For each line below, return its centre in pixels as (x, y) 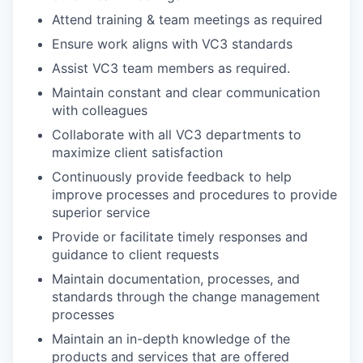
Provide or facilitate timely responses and (180, 237)
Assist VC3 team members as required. (171, 68)
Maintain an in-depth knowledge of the (171, 339)
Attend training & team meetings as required (187, 20)
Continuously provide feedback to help (172, 177)
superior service (101, 213)
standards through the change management (186, 297)
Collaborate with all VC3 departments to (177, 135)
